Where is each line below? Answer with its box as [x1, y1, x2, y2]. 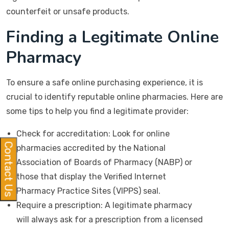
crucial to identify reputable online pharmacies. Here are [6, 92, 223, 102]
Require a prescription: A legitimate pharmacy [16, 200, 192, 210]
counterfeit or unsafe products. [6, 7, 129, 16]
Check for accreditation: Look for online [16, 129, 170, 139]
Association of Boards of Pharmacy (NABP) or [16, 157, 192, 167]
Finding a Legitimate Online [6, 26, 219, 48]
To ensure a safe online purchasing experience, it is [6, 78, 203, 87]
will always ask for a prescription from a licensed [16, 215, 203, 224]
